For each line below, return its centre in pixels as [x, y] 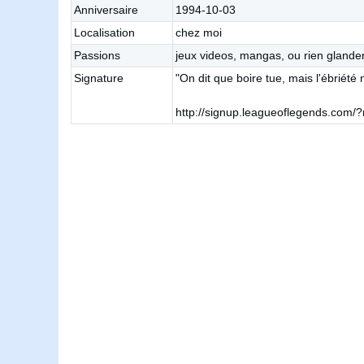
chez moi [199, 33]
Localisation [104, 33]
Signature [99, 78]
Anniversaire [106, 10]
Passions [97, 56]
